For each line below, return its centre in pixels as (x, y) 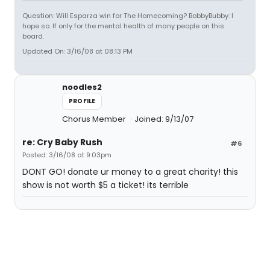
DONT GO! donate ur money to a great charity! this (130, 172)
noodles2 (82, 87)
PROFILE (82, 101)
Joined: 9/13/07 (164, 119)
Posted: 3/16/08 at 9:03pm (67, 155)
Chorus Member (95, 119)
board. (33, 36)
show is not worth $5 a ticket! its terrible (105, 185)
